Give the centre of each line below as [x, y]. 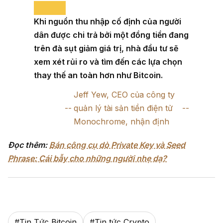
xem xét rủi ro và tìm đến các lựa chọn [108, 61]
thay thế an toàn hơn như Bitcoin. [98, 75]
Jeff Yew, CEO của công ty [124, 94]
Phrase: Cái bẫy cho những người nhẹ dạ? [87, 158]
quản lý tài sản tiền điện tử [123, 108]
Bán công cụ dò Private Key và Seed [117, 145]
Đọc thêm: [29, 145]
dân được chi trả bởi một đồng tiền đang [111, 35]
